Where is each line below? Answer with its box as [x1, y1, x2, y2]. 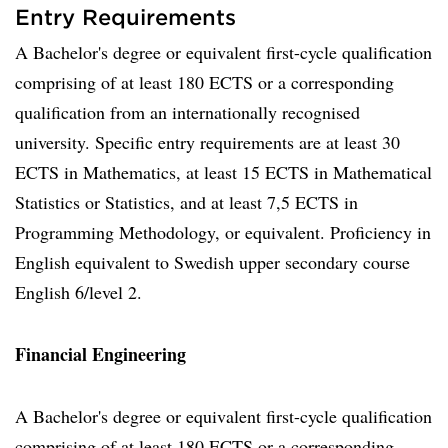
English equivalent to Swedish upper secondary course [15, 250, 410, 274]
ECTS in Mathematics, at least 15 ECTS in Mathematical [15, 160, 432, 184]
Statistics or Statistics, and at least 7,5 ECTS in [15, 190, 358, 214]
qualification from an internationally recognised [15, 100, 360, 124]
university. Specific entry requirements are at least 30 [15, 130, 400, 154]
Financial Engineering [15, 341, 186, 367]
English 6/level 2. [15, 280, 142, 304]
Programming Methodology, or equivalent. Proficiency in [15, 220, 431, 244]
